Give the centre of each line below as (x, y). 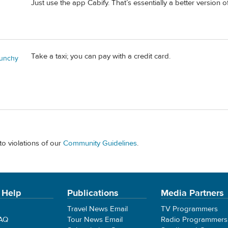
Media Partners (192, 193)
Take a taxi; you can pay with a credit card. (101, 56)
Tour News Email (95, 220)
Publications (93, 193)
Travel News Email (98, 209)
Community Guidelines (100, 143)
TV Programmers (189, 209)
